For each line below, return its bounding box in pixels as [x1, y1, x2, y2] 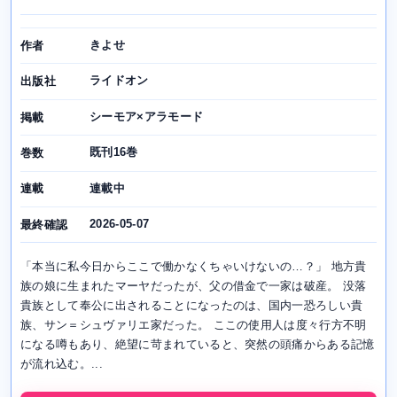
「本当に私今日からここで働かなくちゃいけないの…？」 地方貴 [20, 260, 367, 274]
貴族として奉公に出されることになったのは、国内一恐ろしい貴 [20, 299, 363, 313]
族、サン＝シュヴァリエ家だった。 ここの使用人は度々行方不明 [20, 318, 367, 332]
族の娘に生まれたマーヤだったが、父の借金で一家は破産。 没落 [20, 279, 367, 293]
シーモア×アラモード [90, 109, 204, 123]
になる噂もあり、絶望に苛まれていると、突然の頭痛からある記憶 [20, 338, 375, 352]
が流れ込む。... [20, 357, 103, 371]
